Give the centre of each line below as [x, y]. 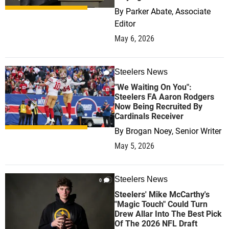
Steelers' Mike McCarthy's [162, 194]
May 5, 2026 [134, 146]
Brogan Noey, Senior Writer [174, 131]
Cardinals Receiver [149, 116]
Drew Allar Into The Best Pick [168, 214]
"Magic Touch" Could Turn [161, 204]
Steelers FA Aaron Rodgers [164, 97]
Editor [125, 24]
